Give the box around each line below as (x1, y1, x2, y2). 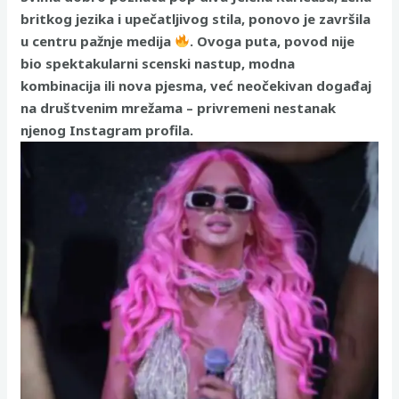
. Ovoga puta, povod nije (190, 31, 355, 50)
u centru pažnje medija (20, 31, 175, 50)
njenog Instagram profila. (20, 120, 194, 139)
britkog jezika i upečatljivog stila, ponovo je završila (20, 9, 371, 28)
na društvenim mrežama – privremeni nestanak (20, 98, 337, 117)
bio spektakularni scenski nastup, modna (20, 53, 296, 72)
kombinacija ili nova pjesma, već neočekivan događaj (20, 76, 372, 94)
